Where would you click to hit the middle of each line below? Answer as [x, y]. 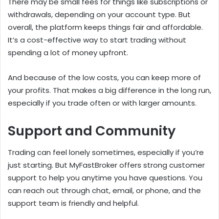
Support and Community [92, 131]
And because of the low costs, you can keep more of [104, 77]
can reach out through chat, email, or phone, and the [104, 191]
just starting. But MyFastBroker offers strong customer [106, 165]
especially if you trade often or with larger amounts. [102, 103]
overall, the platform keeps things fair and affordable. [105, 27]
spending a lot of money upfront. [68, 52]
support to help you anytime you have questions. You [105, 178]
